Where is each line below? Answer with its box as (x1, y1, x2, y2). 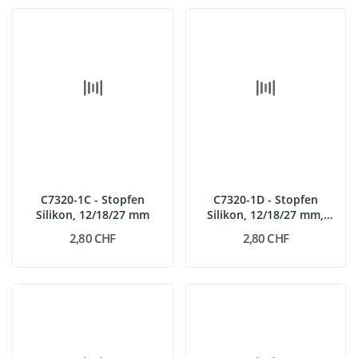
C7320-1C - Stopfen (40, 192, 145, 207)
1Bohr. (247, 222, 284, 237)
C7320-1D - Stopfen (213, 192, 318, 207)
